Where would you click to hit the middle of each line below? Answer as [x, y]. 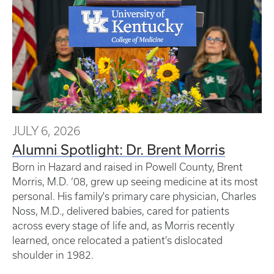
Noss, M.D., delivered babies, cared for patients [121, 211]
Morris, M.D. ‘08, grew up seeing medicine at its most [135, 182]
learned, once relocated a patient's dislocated [117, 241]
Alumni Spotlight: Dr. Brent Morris [119, 150]
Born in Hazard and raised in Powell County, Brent [128, 167]
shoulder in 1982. [54, 255]
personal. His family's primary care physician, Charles [134, 197]
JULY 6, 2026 [46, 131]
